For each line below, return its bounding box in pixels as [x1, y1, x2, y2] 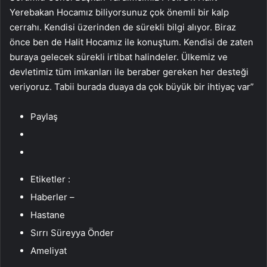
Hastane [30, 209, 65, 221]
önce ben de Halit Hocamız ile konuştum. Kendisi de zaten [10, 36, 253, 48]
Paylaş [30, 110, 58, 122]
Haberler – [30, 191, 74, 203]
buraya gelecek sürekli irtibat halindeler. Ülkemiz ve [10, 51, 228, 63]
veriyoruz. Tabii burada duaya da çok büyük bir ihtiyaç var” [10, 80, 254, 92]
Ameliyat [30, 244, 67, 256]
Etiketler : [30, 173, 70, 185]
